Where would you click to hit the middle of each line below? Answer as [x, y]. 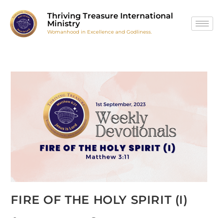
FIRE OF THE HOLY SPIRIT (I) [99, 200]
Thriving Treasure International [110, 16]
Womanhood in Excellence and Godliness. [99, 32]
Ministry [63, 23]
